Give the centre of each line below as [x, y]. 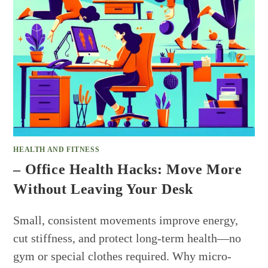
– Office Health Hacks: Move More [128, 169]
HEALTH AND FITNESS [57, 149]
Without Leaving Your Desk [103, 189]
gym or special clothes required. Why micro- [123, 256]
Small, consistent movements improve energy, [126, 220]
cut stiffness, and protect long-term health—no [127, 238]
